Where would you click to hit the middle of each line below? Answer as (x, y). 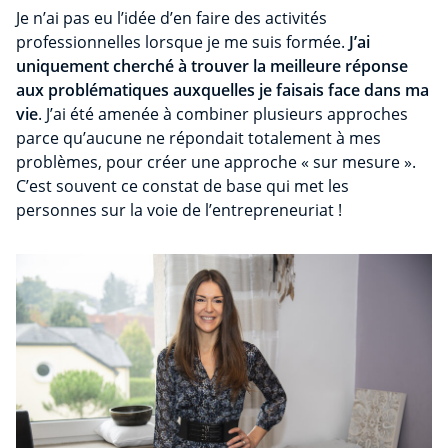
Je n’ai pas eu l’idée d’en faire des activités (171, 18)
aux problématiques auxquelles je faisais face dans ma (222, 90)
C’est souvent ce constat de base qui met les (182, 186)
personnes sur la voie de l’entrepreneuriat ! (179, 210)
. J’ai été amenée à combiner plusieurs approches (223, 114)
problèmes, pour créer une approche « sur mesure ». (216, 162)
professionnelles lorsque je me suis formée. (180, 42)
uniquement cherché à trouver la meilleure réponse (212, 66)
